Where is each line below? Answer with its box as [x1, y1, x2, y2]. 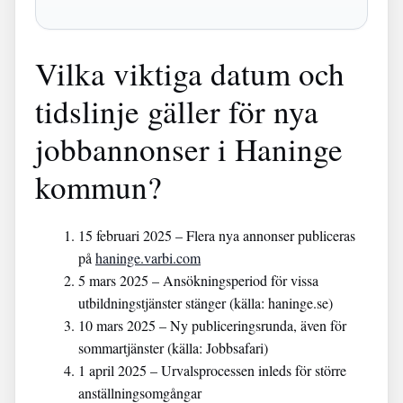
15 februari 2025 [78, 226, 172, 245]
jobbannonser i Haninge [35, 128, 343, 170]
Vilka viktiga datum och [35, 52, 345, 94]
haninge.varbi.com [95, 248, 201, 267]
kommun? [35, 166, 162, 208]
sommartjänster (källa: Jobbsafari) [78, 338, 268, 357]
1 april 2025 [78, 361, 147, 380]
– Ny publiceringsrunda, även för [156, 316, 346, 335]
